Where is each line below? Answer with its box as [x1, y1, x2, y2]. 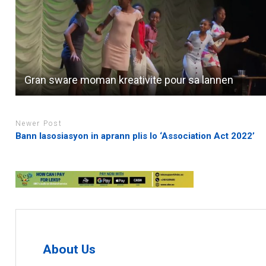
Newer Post [15, 119, 63, 128]
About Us [43, 242, 96, 257]
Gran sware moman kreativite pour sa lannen [24, 74, 234, 87]
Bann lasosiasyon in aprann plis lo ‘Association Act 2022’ [15, 130, 255, 141]
